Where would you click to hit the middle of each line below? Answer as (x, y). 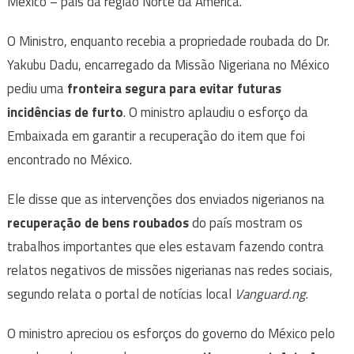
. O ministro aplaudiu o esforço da (215, 113)
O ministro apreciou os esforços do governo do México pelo (171, 334)
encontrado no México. (69, 160)
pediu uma (37, 89)
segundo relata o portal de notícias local (121, 294)
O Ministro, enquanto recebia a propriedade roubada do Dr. (168, 41)
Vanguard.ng (270, 294)
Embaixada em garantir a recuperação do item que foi (156, 136)
